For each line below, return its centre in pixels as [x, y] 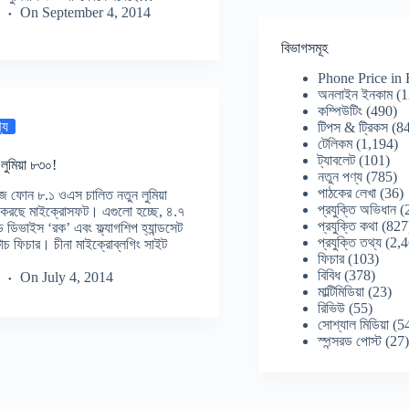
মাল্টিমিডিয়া [341, 291]
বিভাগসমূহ [305, 47]
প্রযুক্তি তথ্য [350, 242]
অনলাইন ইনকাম [356, 94]
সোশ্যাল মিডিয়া [354, 324]
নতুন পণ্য [341, 176]
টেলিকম [336, 143]
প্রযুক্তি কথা [348, 225]
